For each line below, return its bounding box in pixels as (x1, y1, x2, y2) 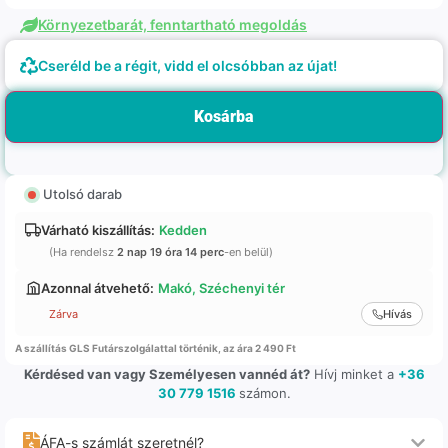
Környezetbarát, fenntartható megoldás (38, 16, 307, 34)
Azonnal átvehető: (41, 280, 154, 297)
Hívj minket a (309, 366, 398, 383)
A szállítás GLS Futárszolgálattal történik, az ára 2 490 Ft (15, 342, 296, 355)
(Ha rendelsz (49, 245, 117, 260)
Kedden (159, 222, 207, 239)
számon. (238, 385, 291, 402)
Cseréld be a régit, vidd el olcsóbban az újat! (38, 57, 337, 75)
